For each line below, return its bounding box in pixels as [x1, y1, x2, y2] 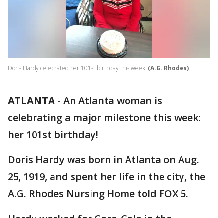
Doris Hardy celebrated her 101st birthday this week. [8, 64, 146, 73]
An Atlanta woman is [63, 94, 162, 108]
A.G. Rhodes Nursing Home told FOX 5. [8, 187, 188, 200]
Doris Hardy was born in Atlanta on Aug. [8, 153, 199, 166]
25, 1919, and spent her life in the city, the [8, 170, 205, 183]
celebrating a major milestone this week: [8, 111, 201, 125]
